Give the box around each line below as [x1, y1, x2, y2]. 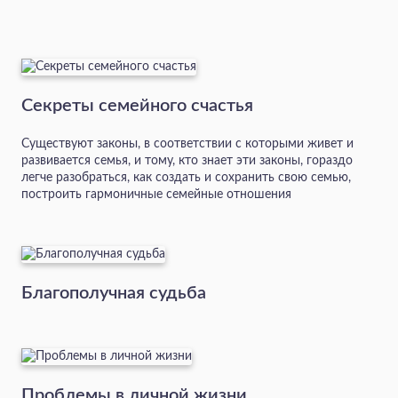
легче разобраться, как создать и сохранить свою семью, [21, 171, 351, 185]
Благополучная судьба [21, 284, 206, 303]
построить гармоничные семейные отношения [21, 188, 291, 202]
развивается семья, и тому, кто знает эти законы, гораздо [21, 155, 353, 168]
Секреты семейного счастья [21, 97, 253, 115]
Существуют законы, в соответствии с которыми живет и [21, 138, 354, 151]
